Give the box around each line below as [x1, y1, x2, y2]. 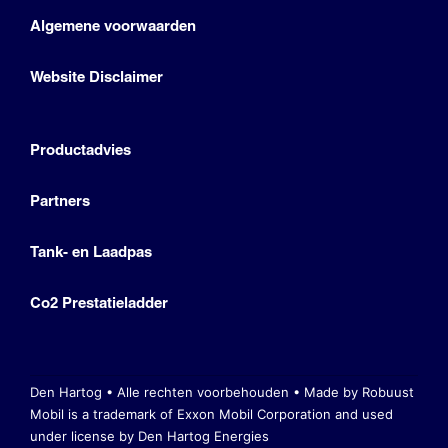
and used [334, 406, 393, 423]
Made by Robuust [303, 384, 414, 401]
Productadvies [29, 140, 131, 160]
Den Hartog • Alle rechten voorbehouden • [29, 384, 304, 401]
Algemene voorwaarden [29, 16, 196, 36]
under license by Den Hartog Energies [29, 428, 269, 445]
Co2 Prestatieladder [29, 293, 168, 313]
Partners [29, 191, 90, 211]
